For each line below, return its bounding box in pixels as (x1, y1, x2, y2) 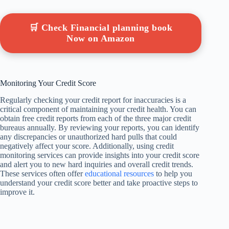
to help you (154, 169, 192, 178)
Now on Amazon (66, 33, 135, 44)
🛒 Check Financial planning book (29, 22, 173, 33)
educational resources (85, 169, 154, 178)
